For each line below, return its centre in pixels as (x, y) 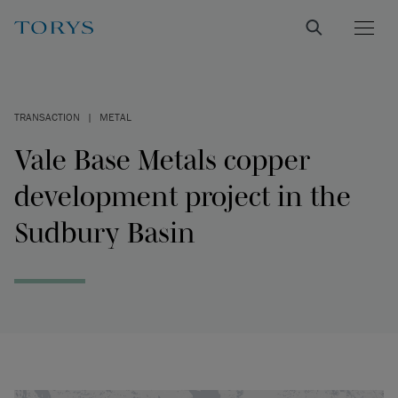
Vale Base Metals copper (162, 159)
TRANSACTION (47, 117)
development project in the (183, 196)
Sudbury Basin (105, 232)
